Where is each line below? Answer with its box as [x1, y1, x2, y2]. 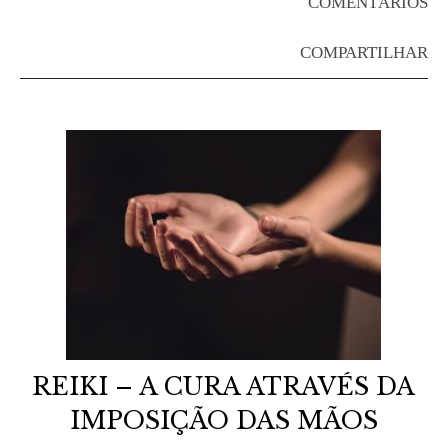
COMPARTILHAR [300, 43, 428, 62]
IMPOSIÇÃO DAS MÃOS [69, 406, 378, 435]
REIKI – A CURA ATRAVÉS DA [32, 372, 416, 401]
